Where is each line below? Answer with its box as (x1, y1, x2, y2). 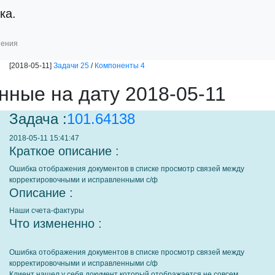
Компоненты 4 (95, 61, 145, 70)
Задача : (9, 110, 67, 127)
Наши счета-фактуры (9, 206, 84, 215)
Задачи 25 (53, 61, 89, 70)
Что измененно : (9, 217, 102, 230)
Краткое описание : (9, 144, 119, 158)
